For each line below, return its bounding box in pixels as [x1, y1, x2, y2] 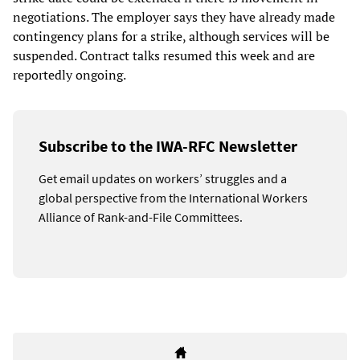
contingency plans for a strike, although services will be [13, 27, 329, 46]
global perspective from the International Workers [39, 190, 308, 207]
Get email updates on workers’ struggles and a [39, 170, 287, 187]
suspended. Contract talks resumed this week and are [13, 47, 315, 65]
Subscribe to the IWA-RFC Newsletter [39, 136, 297, 157]
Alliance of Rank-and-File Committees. [39, 209, 243, 226]
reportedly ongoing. [13, 66, 126, 84]
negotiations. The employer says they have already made [13, 8, 335, 27]
